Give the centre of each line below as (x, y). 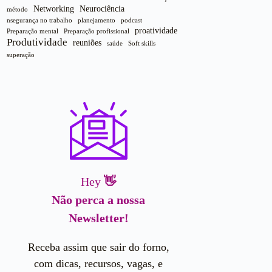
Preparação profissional (97, 32)
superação (21, 55)
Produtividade (37, 42)
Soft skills (142, 44)
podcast (132, 21)
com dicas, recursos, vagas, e (99, 264)
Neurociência (102, 9)
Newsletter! (98, 218)
